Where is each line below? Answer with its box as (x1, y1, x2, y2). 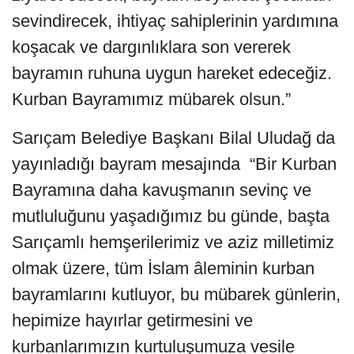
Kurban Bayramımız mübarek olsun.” (12, 88, 291, 109)
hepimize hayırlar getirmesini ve (12, 310, 253, 330)
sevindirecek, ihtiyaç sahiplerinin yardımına (12, 10, 338, 31)
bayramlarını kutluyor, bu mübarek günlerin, (12, 284, 341, 304)
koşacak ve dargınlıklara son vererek (12, 36, 291, 57)
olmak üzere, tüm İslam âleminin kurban (12, 258, 314, 278)
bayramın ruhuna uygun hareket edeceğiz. (12, 62, 332, 83)
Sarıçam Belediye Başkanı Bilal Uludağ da (12, 127, 335, 148)
